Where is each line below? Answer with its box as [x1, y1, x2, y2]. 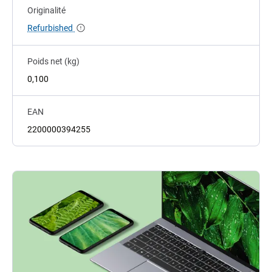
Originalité [27, 5, 66, 16]
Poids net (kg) [27, 56, 80, 66]
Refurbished [27, 23, 75, 33]
